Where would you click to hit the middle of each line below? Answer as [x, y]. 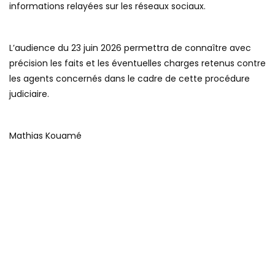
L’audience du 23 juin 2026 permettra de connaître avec [130, 48]
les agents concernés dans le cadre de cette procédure [130, 78]
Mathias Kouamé [45, 135]
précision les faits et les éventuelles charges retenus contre [137, 63]
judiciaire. [29, 94]
